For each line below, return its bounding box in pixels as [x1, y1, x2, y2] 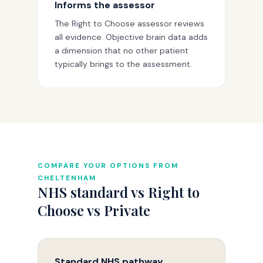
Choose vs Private [38, 200, 150, 220]
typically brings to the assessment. [55, 58, 192, 69]
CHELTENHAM [38, 173, 96, 183]
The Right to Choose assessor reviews [55, 18, 204, 29]
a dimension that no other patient [55, 45, 188, 56]
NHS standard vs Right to [38, 182, 200, 201]
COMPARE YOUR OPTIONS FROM [38, 161, 178, 170]
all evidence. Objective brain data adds [55, 31, 208, 42]
